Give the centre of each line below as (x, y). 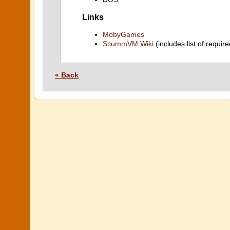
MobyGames (123, 35)
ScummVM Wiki (128, 44)
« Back (67, 75)
